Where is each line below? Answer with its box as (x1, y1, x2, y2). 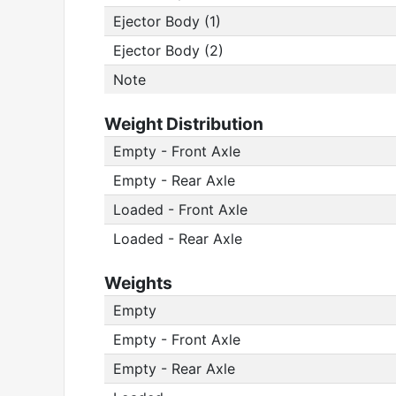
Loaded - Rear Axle (113, 230, 242, 247)
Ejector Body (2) (113, 42, 224, 59)
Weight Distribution (104, 113, 263, 134)
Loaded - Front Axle (113, 201, 247, 218)
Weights (104, 272, 172, 293)
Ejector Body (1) (113, 12, 221, 30)
